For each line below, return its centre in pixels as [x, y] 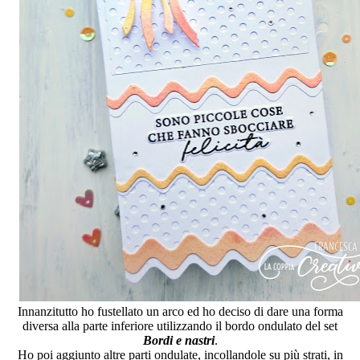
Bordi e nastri [178, 341]
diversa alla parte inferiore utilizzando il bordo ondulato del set [180, 326]
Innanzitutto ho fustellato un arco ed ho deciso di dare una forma [180, 312]
